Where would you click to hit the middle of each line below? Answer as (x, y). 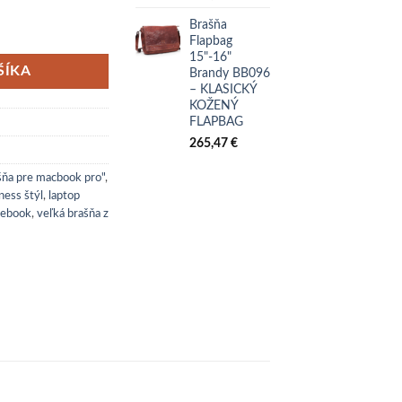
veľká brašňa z (73, 214)
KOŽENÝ (214, 106)
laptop (64, 196)
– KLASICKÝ (223, 90)
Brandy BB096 (230, 74)
